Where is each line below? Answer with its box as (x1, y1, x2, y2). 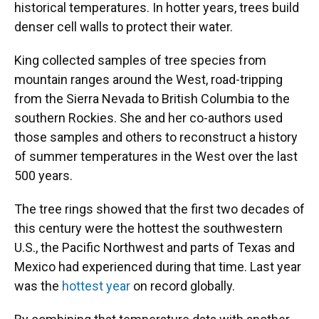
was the (14, 278, 62, 293)
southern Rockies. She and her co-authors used (14, 110, 283, 125)
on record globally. (130, 278, 235, 293)
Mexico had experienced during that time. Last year (14, 259, 301, 274)
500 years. (14, 168, 73, 183)
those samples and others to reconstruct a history (14, 130, 298, 145)
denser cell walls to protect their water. (14, 19, 233, 34)
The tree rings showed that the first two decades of (14, 202, 305, 216)
